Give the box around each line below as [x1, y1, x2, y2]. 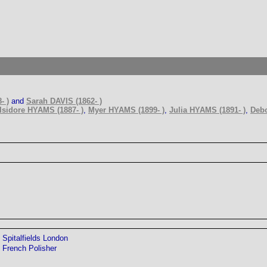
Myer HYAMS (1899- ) [88, 105, 164, 114]
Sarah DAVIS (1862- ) [26, 97, 102, 105]
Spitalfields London [2, 233, 68, 243]
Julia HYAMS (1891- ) [169, 105, 246, 114]
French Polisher [2, 243, 57, 253]
